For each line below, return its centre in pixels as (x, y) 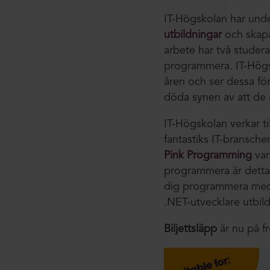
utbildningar (193, 35)
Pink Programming (209, 155)
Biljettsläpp (190, 229)
